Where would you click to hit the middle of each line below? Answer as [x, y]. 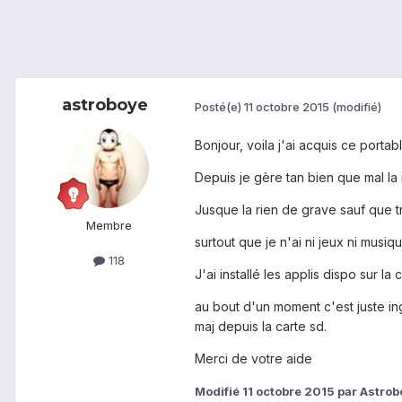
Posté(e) [219, 106]
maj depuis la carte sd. [261, 327]
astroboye [105, 105]
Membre [109, 226]
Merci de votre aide [253, 359]
